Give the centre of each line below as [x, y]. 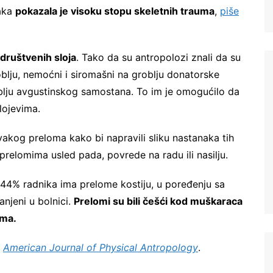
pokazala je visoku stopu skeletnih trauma [115, 11]
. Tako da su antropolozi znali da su [158, 58]
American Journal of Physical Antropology [101, 248]
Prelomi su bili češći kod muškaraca [158, 201]
